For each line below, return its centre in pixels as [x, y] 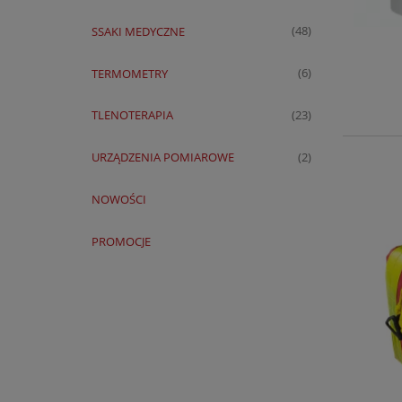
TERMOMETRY [129, 73]
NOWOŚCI [118, 199]
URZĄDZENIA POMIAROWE [162, 157]
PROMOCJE [121, 241]
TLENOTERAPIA [132, 115]
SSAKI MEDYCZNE [138, 31]
